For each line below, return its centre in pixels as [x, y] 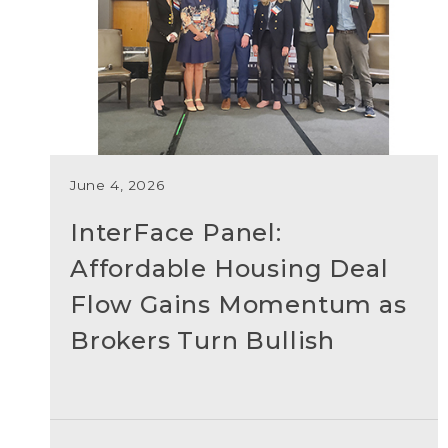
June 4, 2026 [117, 185]
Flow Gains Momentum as [238, 304]
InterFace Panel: [176, 232]
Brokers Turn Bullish [203, 340]
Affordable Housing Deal [229, 268]
